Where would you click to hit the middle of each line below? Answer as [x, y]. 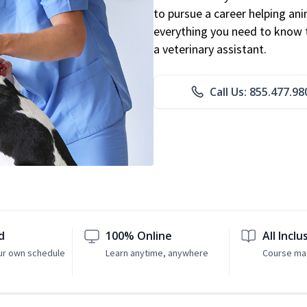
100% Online [139, 236]
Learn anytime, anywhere [157, 253]
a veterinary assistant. [210, 49]
